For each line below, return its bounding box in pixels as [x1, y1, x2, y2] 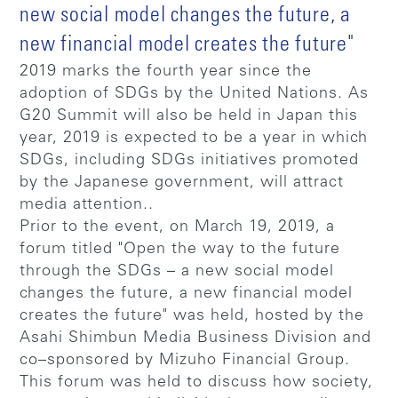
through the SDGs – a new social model [20, 263, 335, 280]
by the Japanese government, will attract [20, 174, 345, 191]
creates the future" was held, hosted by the [20, 307, 365, 324]
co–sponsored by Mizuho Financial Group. [20, 352, 351, 369]
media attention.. [20, 196, 155, 213]
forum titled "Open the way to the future [20, 241, 341, 258]
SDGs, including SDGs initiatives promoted [20, 152, 360, 169]
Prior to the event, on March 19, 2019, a [20, 219, 336, 235]
